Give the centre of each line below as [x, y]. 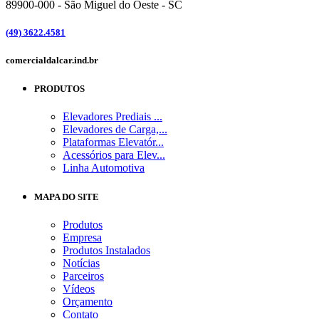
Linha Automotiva [104, 167]
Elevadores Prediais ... [113, 116]
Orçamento [88, 302]
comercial [26, 60]
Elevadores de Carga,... [115, 129]
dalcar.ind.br [72, 60]
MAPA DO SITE [67, 197]
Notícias [81, 263]
